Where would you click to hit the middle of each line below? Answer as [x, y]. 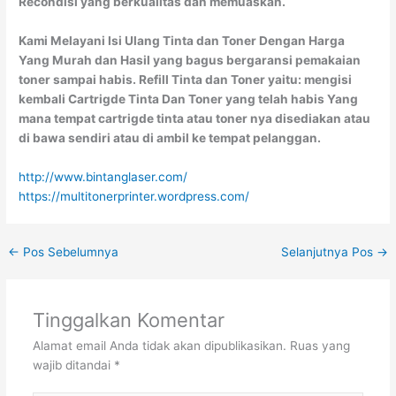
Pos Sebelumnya [69, 251]
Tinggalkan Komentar [128, 320]
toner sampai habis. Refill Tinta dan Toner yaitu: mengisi [186, 79]
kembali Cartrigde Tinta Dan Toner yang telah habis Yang [189, 99]
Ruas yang [320, 345]
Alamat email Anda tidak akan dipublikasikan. [159, 345]
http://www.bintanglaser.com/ [105, 176]
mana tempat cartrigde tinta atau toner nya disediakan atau [195, 118]
